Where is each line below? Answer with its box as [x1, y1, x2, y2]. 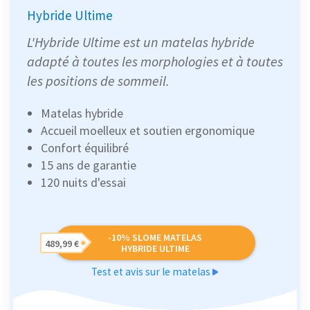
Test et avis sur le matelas [91, 265, 212, 279]
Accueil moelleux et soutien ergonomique [41, 122, 255, 139]
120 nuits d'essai [41, 174, 126, 191]
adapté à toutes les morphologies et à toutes [27, 53, 283, 71]
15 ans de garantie [41, 157, 136, 174]
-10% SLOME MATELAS [108, 231, 202, 244]
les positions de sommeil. [27, 72, 170, 90]
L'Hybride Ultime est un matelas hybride [27, 33, 255, 51]
